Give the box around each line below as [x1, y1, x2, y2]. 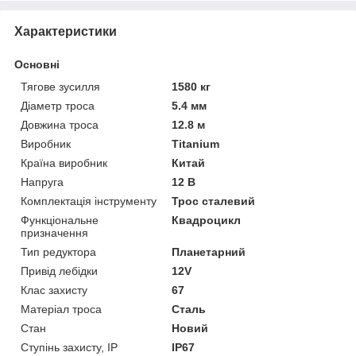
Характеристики [14, 24, 117, 38]
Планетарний [172, 245, 246, 258]
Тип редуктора [21, 245, 96, 258]
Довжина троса [21, 118, 99, 131]
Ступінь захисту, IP [21, 340, 118, 354]
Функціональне [21, 213, 99, 226]
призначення [21, 226, 88, 239]
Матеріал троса [21, 302, 102, 315]
